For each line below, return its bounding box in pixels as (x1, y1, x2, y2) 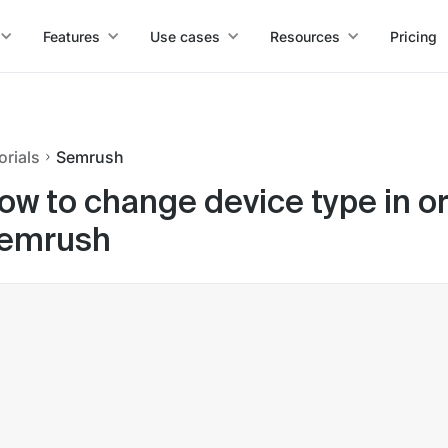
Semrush (56, 147, 124, 167)
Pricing (389, 27, 437, 45)
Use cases (149, 27, 220, 45)
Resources (269, 27, 340, 45)
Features (42, 27, 100, 45)
